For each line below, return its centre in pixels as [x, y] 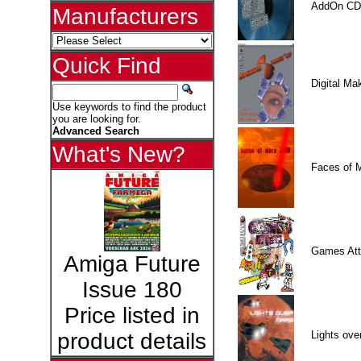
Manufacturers [125, 17]
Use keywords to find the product [129, 107]
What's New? [118, 154]
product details [132, 341]
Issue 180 [132, 290]
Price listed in [132, 315]
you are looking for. [96, 119]
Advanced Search [95, 131]
